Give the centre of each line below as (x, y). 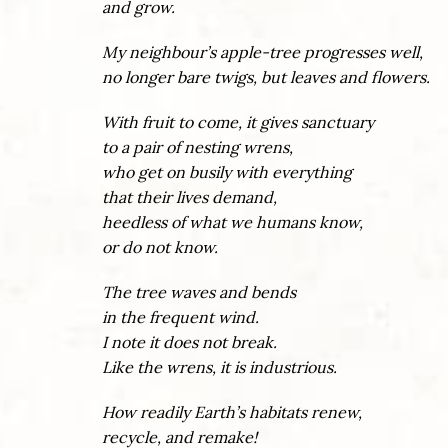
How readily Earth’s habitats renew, (232, 412)
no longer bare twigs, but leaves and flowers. (266, 77)
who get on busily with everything (227, 172)
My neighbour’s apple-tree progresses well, (262, 52)
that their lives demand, (189, 197)
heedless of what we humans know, (232, 222)
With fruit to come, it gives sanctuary (238, 122)
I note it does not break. (189, 342)
